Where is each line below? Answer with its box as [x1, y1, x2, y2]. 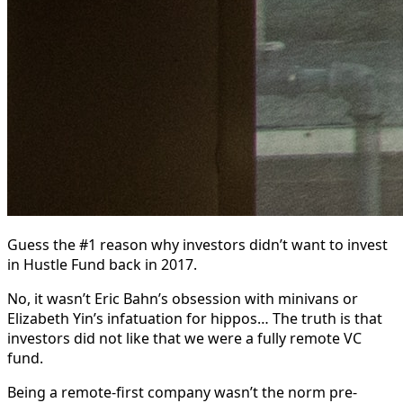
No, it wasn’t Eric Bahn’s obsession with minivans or [7, 288, 358, 309]
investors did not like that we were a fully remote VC [7, 327, 362, 348]
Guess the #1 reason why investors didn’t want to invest [7, 234, 388, 255]
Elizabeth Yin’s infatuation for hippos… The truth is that [7, 308, 382, 328]
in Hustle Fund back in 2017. [7, 254, 197, 274]
